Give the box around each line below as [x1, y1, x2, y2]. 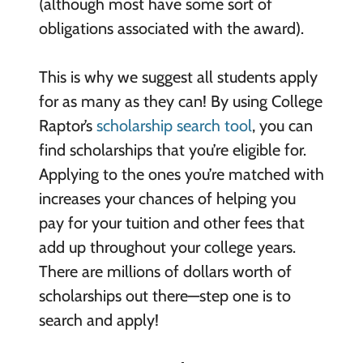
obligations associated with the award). [38, 19, 304, 39]
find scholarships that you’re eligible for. [38, 140, 306, 160]
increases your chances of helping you [38, 189, 296, 209]
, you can [251, 116, 313, 136]
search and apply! [38, 310, 159, 331]
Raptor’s [38, 116, 96, 136]
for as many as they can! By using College [38, 92, 322, 112]
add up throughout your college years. [38, 237, 296, 258]
